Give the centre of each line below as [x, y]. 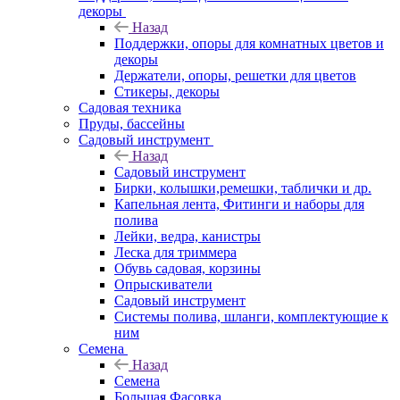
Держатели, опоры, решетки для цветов [235, 75]
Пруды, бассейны [132, 123]
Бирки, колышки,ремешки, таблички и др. [243, 187]
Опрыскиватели [163, 284]
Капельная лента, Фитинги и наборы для [239, 204]
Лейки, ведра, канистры [187, 236]
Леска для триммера [175, 252]
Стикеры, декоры [167, 91]
